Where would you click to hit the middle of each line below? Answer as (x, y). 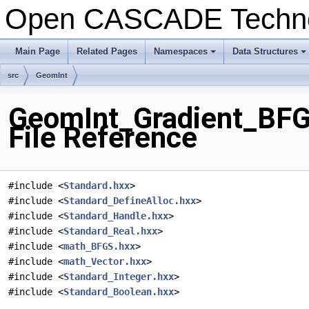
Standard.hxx (97, 186)
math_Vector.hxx (105, 262)
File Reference (103, 138)
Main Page (38, 51)
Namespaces (181, 51)
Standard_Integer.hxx (119, 277)
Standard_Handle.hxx (116, 216)
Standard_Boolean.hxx (119, 292)
